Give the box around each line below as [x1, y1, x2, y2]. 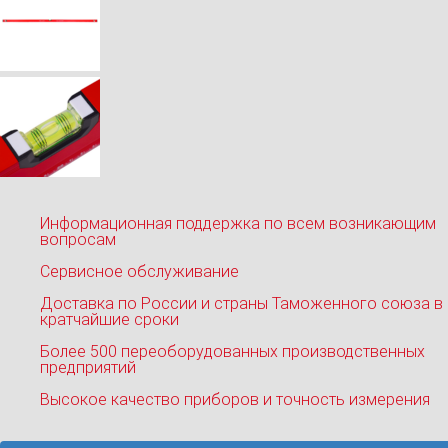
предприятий [40, 357, 136, 377]
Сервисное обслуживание [40, 261, 239, 281]
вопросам [40, 229, 116, 249]
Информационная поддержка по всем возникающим [40, 213, 436, 233]
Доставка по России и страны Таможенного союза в [40, 293, 443, 313]
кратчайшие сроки [40, 309, 179, 329]
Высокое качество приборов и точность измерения [40, 389, 430, 409]
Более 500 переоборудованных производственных [40, 341, 425, 361]
